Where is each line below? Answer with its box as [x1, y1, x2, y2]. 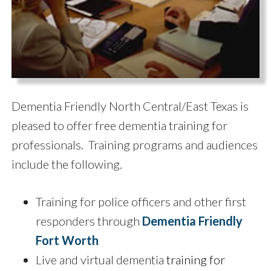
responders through [36, 213, 142, 228]
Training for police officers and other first [36, 194, 246, 209]
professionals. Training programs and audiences [11, 137, 258, 152]
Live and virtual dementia [36, 252, 164, 267]
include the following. [11, 156, 122, 171]
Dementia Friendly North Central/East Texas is [11, 98, 249, 113]
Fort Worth [36, 232, 99, 247]
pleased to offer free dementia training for [11, 117, 227, 132]
